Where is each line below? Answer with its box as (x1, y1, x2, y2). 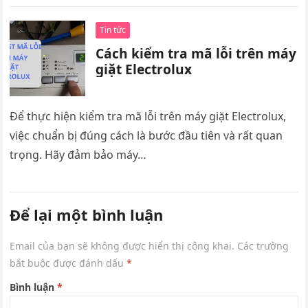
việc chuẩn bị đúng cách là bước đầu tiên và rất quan (10, 128, 283, 144)
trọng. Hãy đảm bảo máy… (10, 147, 147, 163)
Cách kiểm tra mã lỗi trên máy (96, 44, 297, 63)
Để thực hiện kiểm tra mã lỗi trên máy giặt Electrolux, (10, 109, 287, 124)
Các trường (237, 239, 289, 253)
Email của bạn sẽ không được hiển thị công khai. (10, 239, 235, 253)
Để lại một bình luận (10, 204, 164, 225)
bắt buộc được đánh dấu (10, 256, 127, 270)
